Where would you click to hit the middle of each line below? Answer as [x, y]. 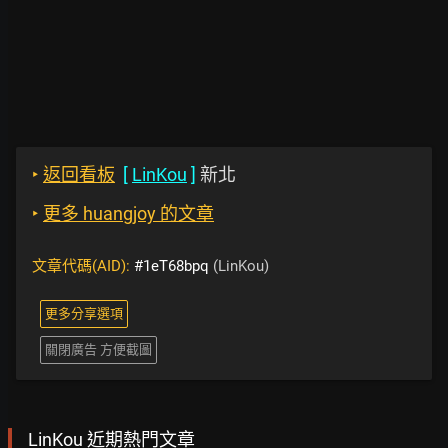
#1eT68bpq [171, 266]
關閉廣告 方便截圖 [98, 349]
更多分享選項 [84, 313]
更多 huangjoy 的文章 [128, 213]
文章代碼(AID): [83, 266]
